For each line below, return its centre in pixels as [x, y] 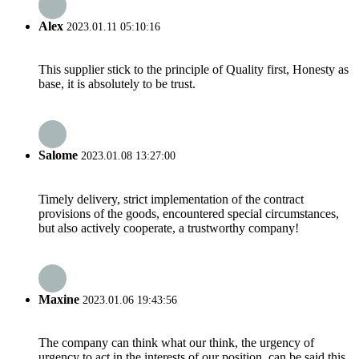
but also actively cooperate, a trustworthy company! [169, 228]
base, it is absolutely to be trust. [117, 84]
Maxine [59, 299]
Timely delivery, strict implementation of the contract [171, 199]
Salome [58, 155]
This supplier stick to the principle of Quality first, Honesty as [194, 70]
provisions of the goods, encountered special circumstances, [189, 213]
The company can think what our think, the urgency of [176, 343]
